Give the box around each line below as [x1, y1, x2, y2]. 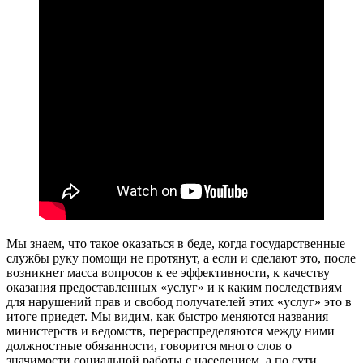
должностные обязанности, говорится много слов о [6, 338, 292, 352]
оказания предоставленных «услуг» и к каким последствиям [6, 280, 342, 294]
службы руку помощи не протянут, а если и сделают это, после [6, 250, 356, 265]
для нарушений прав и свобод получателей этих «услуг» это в [6, 294, 352, 309]
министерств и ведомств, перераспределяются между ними [6, 323, 335, 338]
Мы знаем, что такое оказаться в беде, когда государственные [6, 236, 345, 250]
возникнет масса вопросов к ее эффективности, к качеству [6, 265, 330, 280]
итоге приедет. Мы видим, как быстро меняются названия [6, 309, 328, 323]
